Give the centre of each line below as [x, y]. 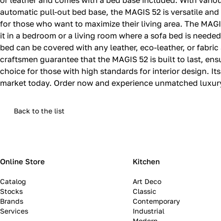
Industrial [148, 211]
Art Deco [147, 182]
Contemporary [156, 201]
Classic [144, 191]
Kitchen [146, 162]
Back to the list [39, 111]
